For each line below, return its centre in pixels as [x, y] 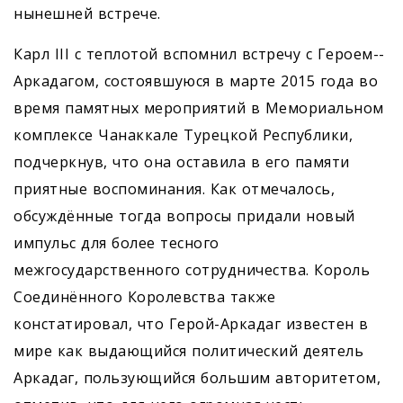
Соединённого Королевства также [144, 297]
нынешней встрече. [87, 14]
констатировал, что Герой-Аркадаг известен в [191, 324]
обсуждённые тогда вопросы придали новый [184, 216]
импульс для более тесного [116, 243]
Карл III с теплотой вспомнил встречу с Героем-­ [199, 54]
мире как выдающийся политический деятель [188, 351]
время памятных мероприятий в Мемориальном [199, 108]
